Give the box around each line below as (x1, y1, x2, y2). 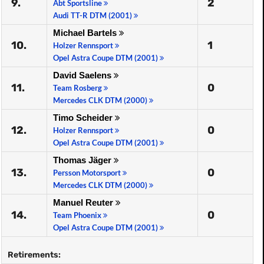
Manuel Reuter (53, 197, 115, 207)
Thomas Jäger (53, 155, 114, 165)
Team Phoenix (53, 210, 103, 220)
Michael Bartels (53, 28, 119, 38)
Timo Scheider (53, 113, 115, 123)
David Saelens (53, 70, 114, 80)
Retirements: (8, 250, 61, 260)
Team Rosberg (53, 83, 104, 93)
